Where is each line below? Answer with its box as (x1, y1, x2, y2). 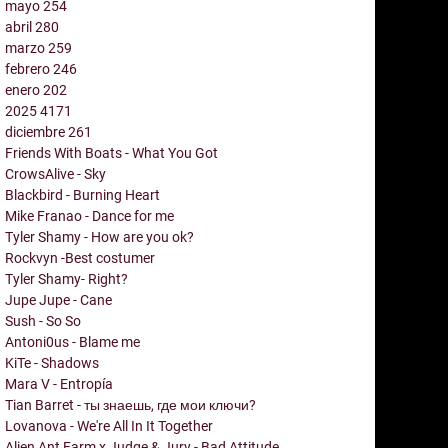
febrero (5, 60, 53, 77)
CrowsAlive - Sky (5, 165, 106, 182)
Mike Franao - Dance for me (5, 207, 174, 224)
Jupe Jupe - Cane (5, 291, 112, 308)
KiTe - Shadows (5, 354, 99, 371)
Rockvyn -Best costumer (5, 249, 155, 266)
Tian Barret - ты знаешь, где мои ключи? (5, 396, 256, 413)
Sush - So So (5, 312, 81, 329)
